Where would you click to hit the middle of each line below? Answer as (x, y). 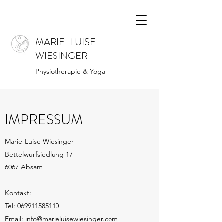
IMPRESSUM (44, 120)
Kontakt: (18, 193)
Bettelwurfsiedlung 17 (39, 154)
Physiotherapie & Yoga (70, 71)
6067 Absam (24, 167)
